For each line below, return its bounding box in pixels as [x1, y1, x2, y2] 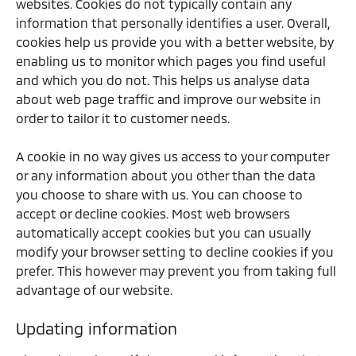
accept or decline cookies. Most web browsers [16, 206, 290, 221]
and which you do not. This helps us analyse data [16, 72, 310, 87]
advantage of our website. [16, 282, 172, 297]
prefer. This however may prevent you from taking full [16, 263, 336, 278]
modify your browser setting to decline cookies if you [16, 244, 334, 259]
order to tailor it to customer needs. [16, 110, 230, 126]
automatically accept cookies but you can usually [16, 225, 311, 240]
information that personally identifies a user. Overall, [16, 15, 330, 30]
